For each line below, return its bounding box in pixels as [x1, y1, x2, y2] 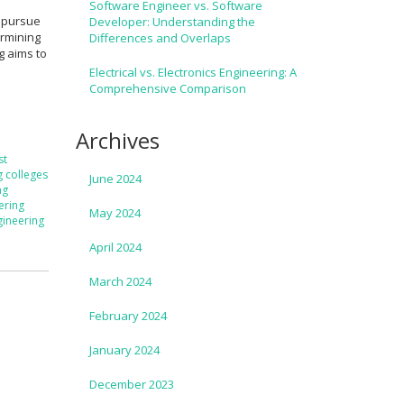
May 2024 [88, 204, 141, 221]
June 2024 [88, 170, 142, 187]
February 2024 [88, 307, 167, 324]
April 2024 [88, 238, 142, 255]
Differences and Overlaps [88, 29, 231, 46]
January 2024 [88, 341, 160, 358]
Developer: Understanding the [88, 13, 255, 30]
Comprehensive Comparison [88, 79, 246, 96]
